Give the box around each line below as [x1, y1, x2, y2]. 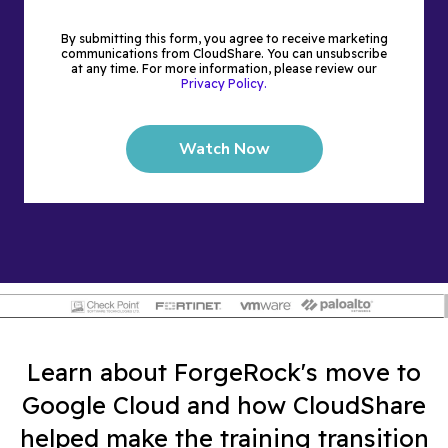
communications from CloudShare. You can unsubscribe [61, 46, 387, 62]
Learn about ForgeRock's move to [27, 356, 421, 387]
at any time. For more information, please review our [71, 61, 377, 77]
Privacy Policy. [181, 76, 267, 92]
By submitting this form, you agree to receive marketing [60, 31, 388, 47]
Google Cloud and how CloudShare [22, 389, 426, 420]
